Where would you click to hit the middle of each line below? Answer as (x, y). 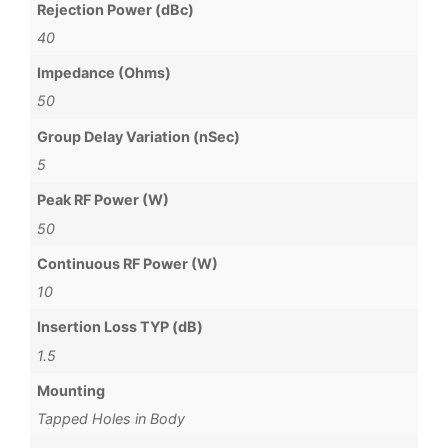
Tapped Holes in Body (111, 419)
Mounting (71, 390)
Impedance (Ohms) (104, 73)
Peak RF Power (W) (103, 200)
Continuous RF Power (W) (128, 263)
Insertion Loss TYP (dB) (120, 327)
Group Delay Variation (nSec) (139, 136)
